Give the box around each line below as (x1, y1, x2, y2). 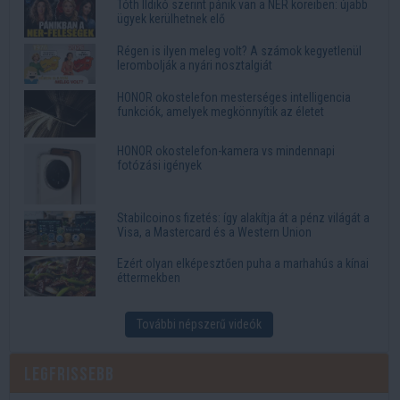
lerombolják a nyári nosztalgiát (117, 57, 272, 72)
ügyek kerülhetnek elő (117, 12, 225, 27)
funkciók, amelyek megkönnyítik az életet (117, 104, 324, 119)
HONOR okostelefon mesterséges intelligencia (117, 89, 351, 104)
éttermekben (117, 270, 180, 285)
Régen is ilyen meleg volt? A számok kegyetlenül (117, 43, 362, 58)
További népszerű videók (137, 316, 262, 331)
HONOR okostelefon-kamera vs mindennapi (117, 143, 335, 158)
